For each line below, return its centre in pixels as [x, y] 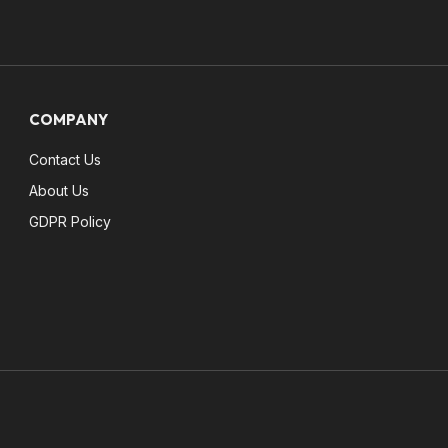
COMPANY [69, 119]
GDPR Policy [70, 221]
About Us [59, 190]
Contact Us [65, 159]
